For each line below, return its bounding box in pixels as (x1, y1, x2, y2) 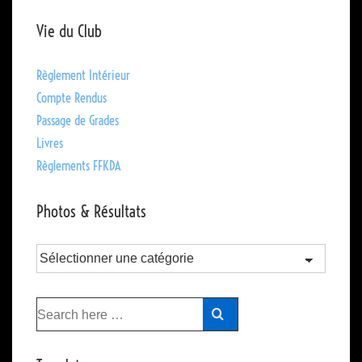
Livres (36, 134, 63, 151)
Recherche (36, 299, 82, 316)
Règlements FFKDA (36, 157, 120, 174)
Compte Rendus (36, 89, 107, 106)
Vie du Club (36, 20, 102, 41)
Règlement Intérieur (36, 66, 130, 83)
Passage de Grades (36, 112, 119, 128)
